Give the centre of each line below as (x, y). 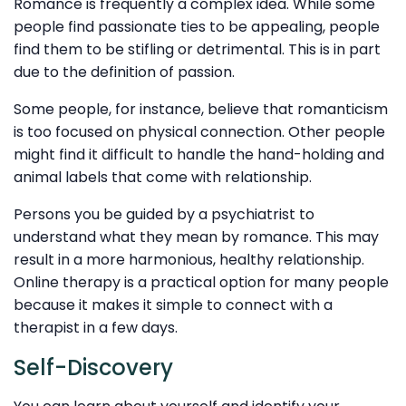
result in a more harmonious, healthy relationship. (189, 259)
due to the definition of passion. (124, 72)
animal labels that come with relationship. (163, 177)
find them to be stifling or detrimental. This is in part (197, 49)
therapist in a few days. (96, 327)
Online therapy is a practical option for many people (201, 282)
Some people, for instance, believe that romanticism (201, 109)
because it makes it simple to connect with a (173, 304)
